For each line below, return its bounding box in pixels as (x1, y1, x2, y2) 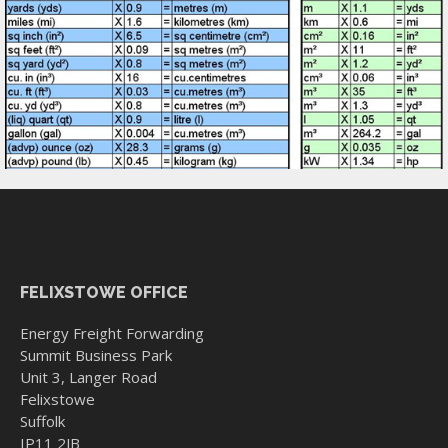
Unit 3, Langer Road (20, 367, 157, 388)
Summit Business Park (20, 345, 172, 366)
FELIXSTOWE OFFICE (20, 283, 188, 303)
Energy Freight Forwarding (20, 323, 204, 344)
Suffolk (20, 411, 65, 432)
